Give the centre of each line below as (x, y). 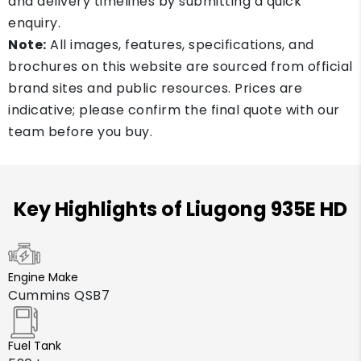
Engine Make (43, 277)
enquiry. (34, 23)
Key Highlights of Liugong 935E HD (180, 209)
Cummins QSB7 (59, 295)
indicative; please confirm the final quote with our (174, 110)
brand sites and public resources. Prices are (155, 88)
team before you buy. (80, 132)
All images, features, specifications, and (180, 45)
